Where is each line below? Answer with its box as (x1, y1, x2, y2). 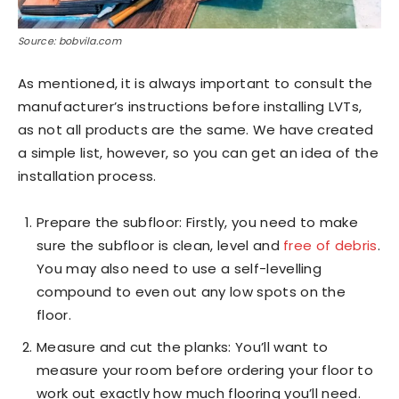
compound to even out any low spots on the (37, 282, 346, 301)
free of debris (283, 236, 378, 255)
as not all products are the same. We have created (18, 120, 374, 139)
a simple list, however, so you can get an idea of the (18, 143, 379, 162)
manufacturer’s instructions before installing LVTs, (18, 97, 362, 116)
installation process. (18, 167, 157, 185)
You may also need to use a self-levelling (37, 259, 322, 278)
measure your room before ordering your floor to (37, 361, 374, 379)
